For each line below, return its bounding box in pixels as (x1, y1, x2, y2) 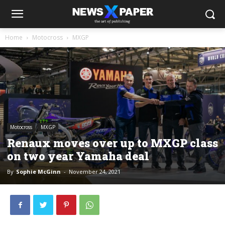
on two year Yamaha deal (7, 149, 149, 164)
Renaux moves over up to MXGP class (7, 136, 218, 151)
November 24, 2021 (69, 168, 121, 176)
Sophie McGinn (16, 168, 61, 176)
